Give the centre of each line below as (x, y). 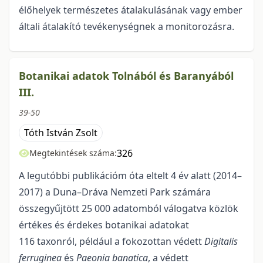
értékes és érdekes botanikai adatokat (104, 225)
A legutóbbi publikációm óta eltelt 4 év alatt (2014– (130, 176)
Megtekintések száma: (73, 153)
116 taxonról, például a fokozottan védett (112, 242)
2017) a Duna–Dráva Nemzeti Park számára (115, 192)
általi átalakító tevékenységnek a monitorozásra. (127, 27)
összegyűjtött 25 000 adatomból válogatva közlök (129, 209)
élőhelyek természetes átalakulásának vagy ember (131, 10)
